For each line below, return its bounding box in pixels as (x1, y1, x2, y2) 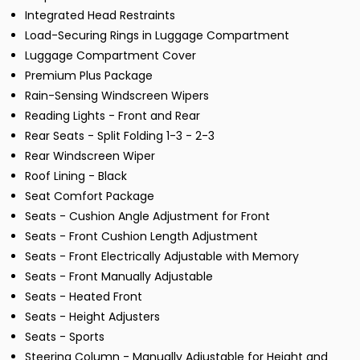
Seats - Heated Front (25, 288, 142, 305)
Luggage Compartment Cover (25, 47, 196, 64)
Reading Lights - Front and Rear (25, 108, 200, 125)
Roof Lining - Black (25, 168, 127, 185)
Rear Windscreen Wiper (25, 148, 155, 165)
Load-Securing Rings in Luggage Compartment (25, 27, 289, 44)
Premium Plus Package (25, 67, 153, 84)
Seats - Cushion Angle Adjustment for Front (25, 208, 270, 225)
